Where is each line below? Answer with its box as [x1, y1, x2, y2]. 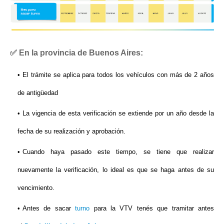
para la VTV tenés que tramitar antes [89, 204, 214, 212]
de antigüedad [17, 89, 58, 97]
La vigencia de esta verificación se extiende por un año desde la [22, 109, 214, 117]
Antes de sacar [22, 204, 75, 212]
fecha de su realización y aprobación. [17, 127, 127, 135]
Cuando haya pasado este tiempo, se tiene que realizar [22, 148, 214, 156]
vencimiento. [17, 184, 54, 192]
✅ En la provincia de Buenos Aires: [10, 48, 143, 57]
